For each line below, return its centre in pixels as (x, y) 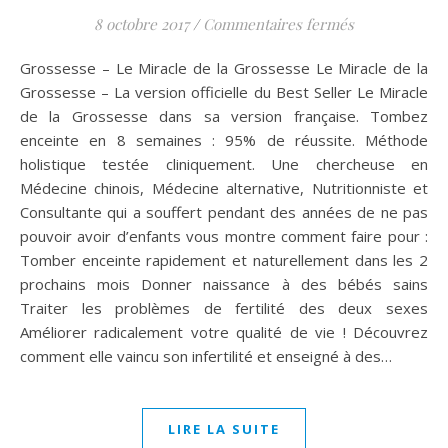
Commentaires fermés (278, 24)
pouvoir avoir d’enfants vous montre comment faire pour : (224, 236)
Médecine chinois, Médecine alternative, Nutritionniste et (224, 188)
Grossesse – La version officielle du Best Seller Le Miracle (224, 92)
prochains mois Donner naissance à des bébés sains (224, 284)
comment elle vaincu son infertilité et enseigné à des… (206, 356)
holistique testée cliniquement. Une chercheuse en (224, 164)
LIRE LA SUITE (224, 429)
